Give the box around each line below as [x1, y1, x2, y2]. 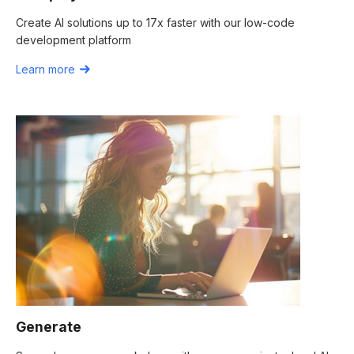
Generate [16, 318, 81, 335]
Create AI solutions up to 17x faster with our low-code [16, 16, 295, 29]
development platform [16, 33, 131, 47]
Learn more [16, 62, 75, 76]
